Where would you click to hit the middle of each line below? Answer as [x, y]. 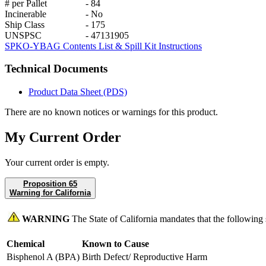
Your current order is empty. [57, 162]
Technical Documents [56, 69]
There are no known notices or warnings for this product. [111, 112]
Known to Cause [115, 243]
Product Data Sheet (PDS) [78, 92]
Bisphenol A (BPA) [43, 256]
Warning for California [50, 192]
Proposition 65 [50, 183]
